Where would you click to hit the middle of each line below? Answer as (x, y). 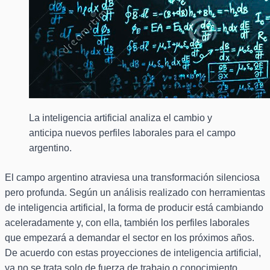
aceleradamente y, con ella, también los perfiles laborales (127, 223)
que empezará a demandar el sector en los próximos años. (130, 238)
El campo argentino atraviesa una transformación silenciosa (132, 178)
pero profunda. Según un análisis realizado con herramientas (135, 193)
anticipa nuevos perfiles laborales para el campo (132, 133)
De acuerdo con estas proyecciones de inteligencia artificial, (133, 253)
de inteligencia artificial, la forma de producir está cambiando (134, 208)
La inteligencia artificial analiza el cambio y (121, 118)
